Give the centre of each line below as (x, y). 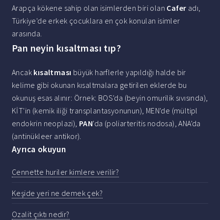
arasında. (27, 34)
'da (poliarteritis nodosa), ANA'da (147, 124)
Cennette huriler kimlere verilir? (66, 172)
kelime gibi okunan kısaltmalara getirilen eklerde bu (99, 85)
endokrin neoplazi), (45, 124)
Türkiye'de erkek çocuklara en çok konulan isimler (96, 21)
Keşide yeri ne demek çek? (57, 193)
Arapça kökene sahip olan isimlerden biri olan (89, 8)
